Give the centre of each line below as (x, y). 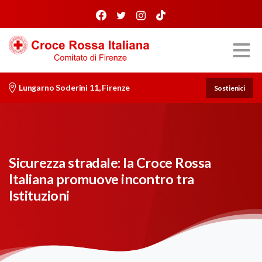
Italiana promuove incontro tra (101, 179)
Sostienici (229, 88)
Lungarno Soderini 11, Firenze (74, 87)
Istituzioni (39, 195)
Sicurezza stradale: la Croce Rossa (110, 163)
